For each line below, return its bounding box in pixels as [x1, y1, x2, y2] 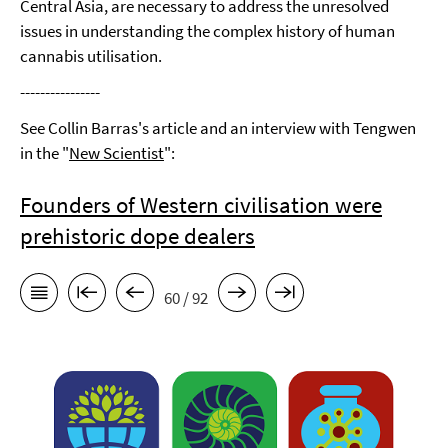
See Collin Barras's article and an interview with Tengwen [20, 117, 416, 139]
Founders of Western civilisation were [20, 190, 382, 219]
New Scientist [69, 142, 164, 164]
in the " [20, 142, 69, 164]
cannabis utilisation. [20, 45, 162, 67]
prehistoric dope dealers [20, 221, 255, 250]
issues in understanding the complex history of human [20, 20, 395, 42]
